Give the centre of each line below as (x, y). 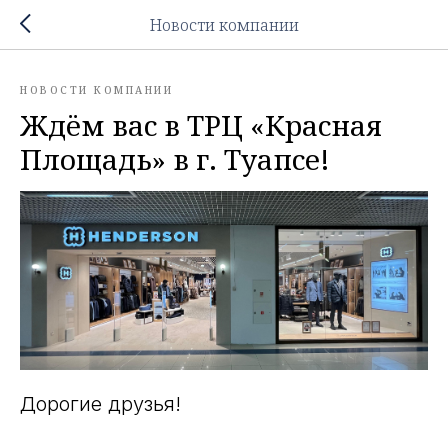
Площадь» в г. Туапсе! (175, 159)
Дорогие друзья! (100, 403)
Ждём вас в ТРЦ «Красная (201, 125)
